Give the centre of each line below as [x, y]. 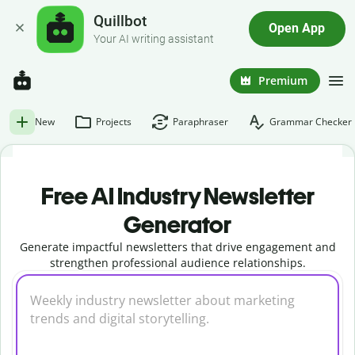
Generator [177, 225]
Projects [114, 122]
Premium [283, 80]
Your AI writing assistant [154, 39]
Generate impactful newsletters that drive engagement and [177, 247]
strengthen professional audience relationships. [177, 263]
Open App [297, 29]
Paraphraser [200, 122]
